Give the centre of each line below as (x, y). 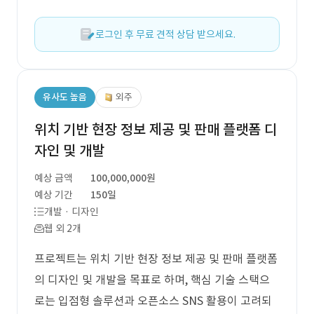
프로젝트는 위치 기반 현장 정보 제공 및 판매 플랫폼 (156, 259)
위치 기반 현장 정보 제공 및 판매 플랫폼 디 (156, 130)
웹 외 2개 (63, 228)
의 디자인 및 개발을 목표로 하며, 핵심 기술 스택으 (152, 280)
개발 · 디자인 (71, 212)
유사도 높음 (65, 97)
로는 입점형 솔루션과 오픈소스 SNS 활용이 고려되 (153, 301)
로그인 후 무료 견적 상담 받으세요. (165, 34)
